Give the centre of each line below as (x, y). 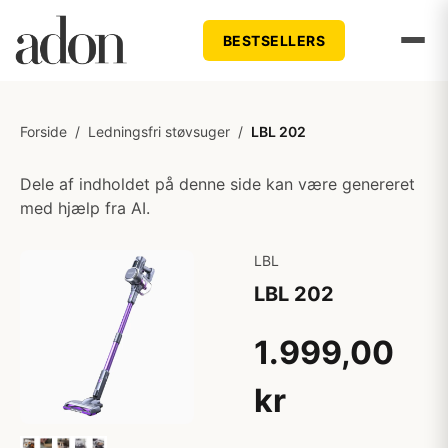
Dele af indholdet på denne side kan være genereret (217, 184)
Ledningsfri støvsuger (159, 131)
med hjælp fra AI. (85, 208)
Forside (43, 131)
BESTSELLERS (274, 40)
